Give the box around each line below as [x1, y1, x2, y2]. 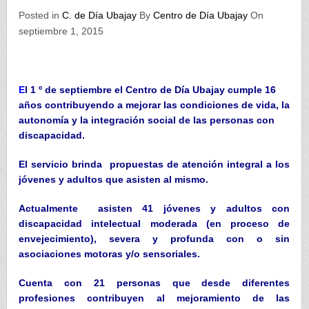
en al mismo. [149, 173, 209, 185]
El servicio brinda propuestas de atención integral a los [19, 158, 290, 170]
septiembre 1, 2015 [19, 25, 104, 37]
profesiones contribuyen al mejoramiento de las [19, 292, 290, 303]
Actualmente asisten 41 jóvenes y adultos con [19, 202, 290, 214]
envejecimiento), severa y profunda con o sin [19, 232, 290, 244]
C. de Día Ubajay [62, 9, 137, 21]
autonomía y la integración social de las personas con [19, 114, 275, 126]
